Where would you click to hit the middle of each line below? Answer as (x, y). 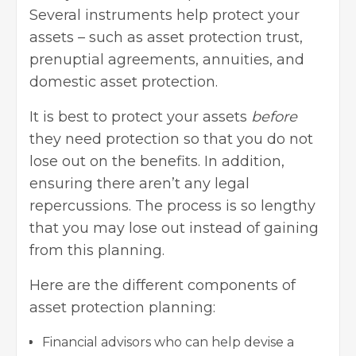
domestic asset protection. (128, 82)
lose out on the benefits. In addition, (157, 162)
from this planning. (101, 251)
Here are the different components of (163, 286)
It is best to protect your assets (140, 117)
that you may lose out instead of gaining (174, 228)
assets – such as (88, 38)
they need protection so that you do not (171, 139)
